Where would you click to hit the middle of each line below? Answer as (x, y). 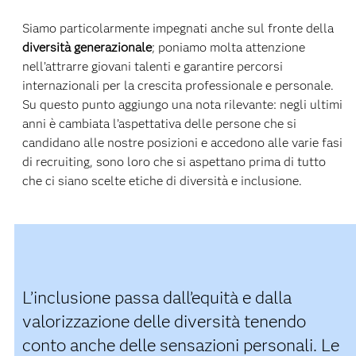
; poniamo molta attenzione (228, 47)
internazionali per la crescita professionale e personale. (178, 85)
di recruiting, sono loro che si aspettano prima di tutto (174, 161)
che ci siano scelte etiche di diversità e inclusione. (162, 180)
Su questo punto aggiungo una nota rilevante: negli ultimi (182, 104)
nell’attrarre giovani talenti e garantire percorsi (152, 66)
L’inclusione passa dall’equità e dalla (157, 297)
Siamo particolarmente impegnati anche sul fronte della (178, 28)
